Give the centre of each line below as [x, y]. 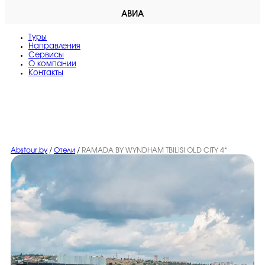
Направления [54, 46]
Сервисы [46, 55]
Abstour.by [29, 150]
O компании [52, 64]
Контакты [46, 73]
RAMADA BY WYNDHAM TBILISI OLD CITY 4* [154, 150]
